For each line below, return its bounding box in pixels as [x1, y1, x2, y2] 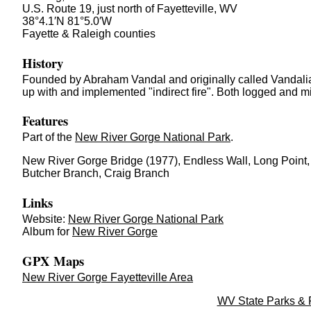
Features [22, 111, 68, 131]
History [22, 53, 63, 72]
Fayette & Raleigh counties [22, 27, 155, 40]
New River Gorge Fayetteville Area [22, 271, 193, 283]
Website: [22, 212, 68, 225]
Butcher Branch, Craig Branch [22, 167, 169, 180]
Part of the [22, 131, 75, 144]
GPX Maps [22, 251, 84, 270]
